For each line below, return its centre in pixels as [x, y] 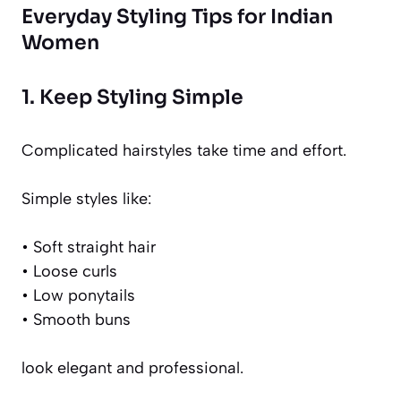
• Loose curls [69, 272]
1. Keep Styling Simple [132, 98]
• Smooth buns [76, 320]
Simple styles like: [86, 199]
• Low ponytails [78, 296]
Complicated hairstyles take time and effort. [184, 151]
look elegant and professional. [132, 368]
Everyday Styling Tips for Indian [177, 17]
